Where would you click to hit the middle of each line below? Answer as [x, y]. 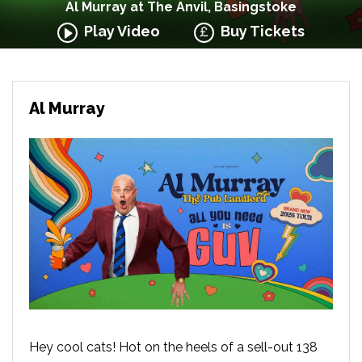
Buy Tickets [260, 31]
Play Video [118, 31]
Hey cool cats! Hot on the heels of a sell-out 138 [173, 347]
